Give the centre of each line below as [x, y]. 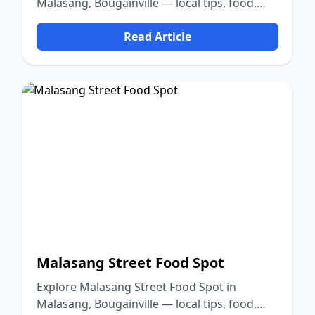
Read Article [157, 37]
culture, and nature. [89, 20]
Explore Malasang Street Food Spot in [136, 287]
